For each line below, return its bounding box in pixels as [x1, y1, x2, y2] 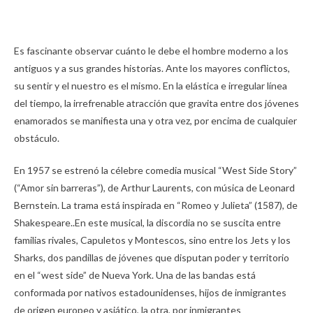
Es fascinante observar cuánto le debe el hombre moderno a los [14, 45, 289, 57]
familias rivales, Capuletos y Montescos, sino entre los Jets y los [14, 234, 291, 246]
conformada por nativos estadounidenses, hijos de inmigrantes [14, 286, 286, 298]
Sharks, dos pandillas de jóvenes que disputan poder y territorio [14, 252, 289, 263]
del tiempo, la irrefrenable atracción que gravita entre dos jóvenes [14, 97, 299, 109]
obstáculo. [14, 132, 61, 144]
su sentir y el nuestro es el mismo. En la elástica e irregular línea [14, 80, 287, 92]
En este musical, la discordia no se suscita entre [75, 217, 281, 228]
